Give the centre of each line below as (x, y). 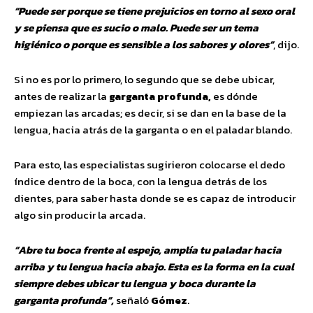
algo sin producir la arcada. (80, 214)
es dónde (234, 96)
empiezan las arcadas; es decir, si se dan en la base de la (150, 112)
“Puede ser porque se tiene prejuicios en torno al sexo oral (154, 10)
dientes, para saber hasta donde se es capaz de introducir (155, 198)
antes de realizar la (61, 96)
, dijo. (286, 44)
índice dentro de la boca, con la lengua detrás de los (140, 181)
